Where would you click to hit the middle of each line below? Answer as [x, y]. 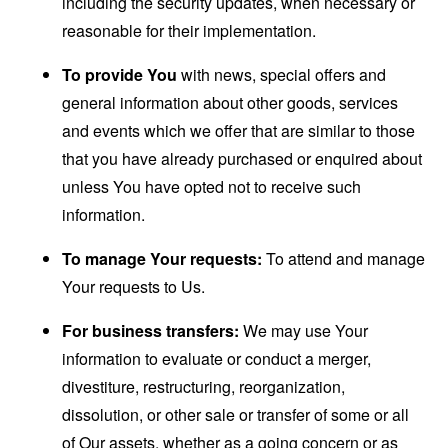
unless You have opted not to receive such [212, 186]
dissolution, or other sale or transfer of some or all [236, 414]
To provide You [120, 74]
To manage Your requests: [162, 258]
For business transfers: [151, 330]
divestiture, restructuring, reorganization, [204, 386]
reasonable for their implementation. [189, 30]
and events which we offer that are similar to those [239, 130]
